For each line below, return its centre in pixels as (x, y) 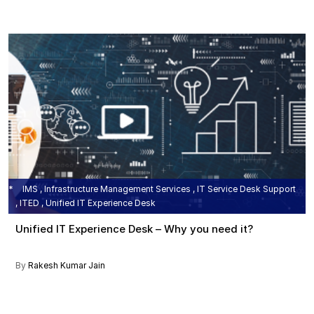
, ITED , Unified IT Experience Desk (86, 203)
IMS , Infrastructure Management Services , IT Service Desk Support (158, 189)
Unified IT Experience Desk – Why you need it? (134, 229)
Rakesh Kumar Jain (67, 266)
